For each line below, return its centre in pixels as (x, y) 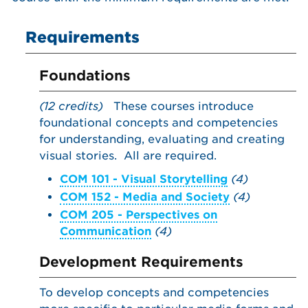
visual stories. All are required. (128, 156)
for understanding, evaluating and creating (162, 139)
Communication (106, 231)
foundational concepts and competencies (158, 123)
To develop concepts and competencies (154, 293)
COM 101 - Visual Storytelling (144, 179)
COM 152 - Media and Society (145, 197)
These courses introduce (178, 106)
